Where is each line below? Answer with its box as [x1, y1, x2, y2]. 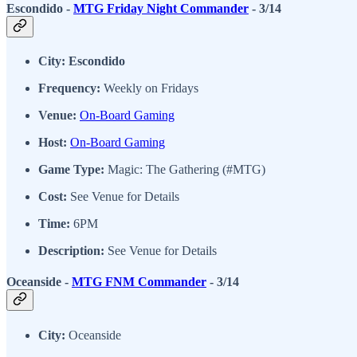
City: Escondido [38, 54, 125, 69]
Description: [38, 244, 104, 258]
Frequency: [38, 81, 100, 96]
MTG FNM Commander [72, 275, 206, 289]
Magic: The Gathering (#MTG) [104, 163, 265, 177]
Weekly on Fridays [100, 81, 198, 96]
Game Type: [38, 163, 104, 177]
